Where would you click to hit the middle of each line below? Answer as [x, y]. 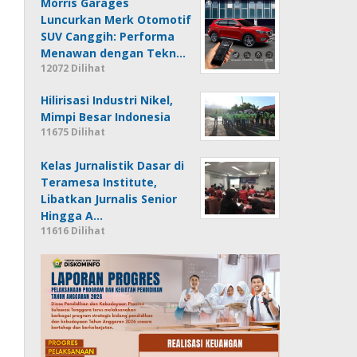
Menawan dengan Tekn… [114, 53]
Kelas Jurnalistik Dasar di [113, 166]
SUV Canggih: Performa [108, 37]
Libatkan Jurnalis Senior [109, 199]
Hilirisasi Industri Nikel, [107, 100]
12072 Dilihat [73, 69]
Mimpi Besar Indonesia [106, 117]
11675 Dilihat [73, 132]
